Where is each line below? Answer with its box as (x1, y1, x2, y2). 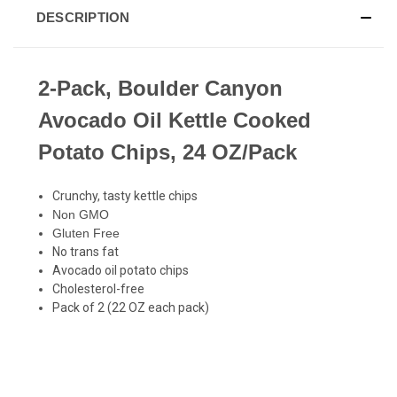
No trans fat (52, 244, 120, 259)
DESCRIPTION (35, 9, 130, 25)
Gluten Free (52, 225, 121, 240)
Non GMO (52, 206, 110, 222)
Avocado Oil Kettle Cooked (38, 107, 311, 132)
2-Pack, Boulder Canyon (38, 75, 283, 100)
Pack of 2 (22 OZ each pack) (52, 300, 210, 315)
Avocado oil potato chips (52, 262, 190, 277)
